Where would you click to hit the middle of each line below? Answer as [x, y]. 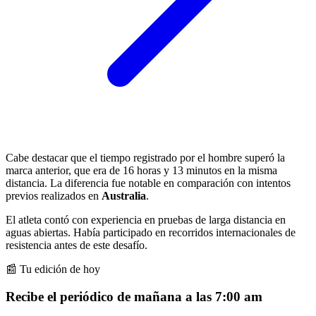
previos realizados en [54, 195]
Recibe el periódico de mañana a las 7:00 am [134, 296]
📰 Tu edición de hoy [53, 269]
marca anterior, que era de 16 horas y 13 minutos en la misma [141, 170]
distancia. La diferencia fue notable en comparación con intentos [148, 183]
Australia [124, 195]
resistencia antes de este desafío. [77, 245]
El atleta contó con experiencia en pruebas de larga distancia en [146, 219]
